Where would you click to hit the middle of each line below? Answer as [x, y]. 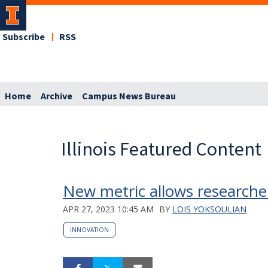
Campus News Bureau [129, 96]
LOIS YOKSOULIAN [209, 209]
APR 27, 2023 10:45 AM [108, 209]
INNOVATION [89, 229]
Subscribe [24, 37]
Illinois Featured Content [161, 149]
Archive [57, 96]
